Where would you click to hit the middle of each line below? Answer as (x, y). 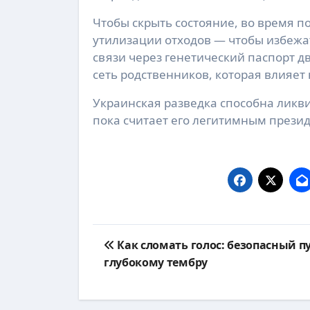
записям (135, 289)
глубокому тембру (156, 263)
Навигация (146, 237)
